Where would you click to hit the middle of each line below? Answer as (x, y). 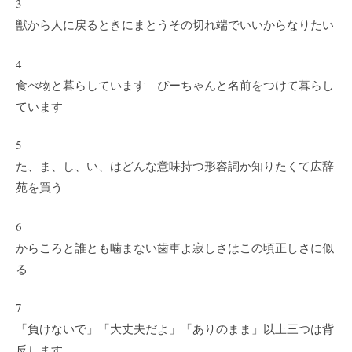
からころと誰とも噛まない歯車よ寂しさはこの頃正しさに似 (175, 247)
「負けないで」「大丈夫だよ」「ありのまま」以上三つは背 (175, 328)
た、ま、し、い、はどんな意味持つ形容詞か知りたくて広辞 (175, 166)
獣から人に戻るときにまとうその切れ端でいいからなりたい (175, 24)
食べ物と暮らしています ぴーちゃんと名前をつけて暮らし (175, 84)
